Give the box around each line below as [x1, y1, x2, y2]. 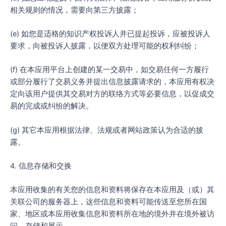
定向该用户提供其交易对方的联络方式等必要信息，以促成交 [10, 89, 214, 99]
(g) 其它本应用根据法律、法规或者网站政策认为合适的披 [10, 125, 203, 135]
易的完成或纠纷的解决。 [10, 101, 93, 111]
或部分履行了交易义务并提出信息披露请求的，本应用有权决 [10, 77, 214, 87]
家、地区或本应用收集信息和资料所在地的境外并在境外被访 [10, 209, 214, 219]
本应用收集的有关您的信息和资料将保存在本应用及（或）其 [10, 185, 214, 195]
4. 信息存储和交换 [10, 161, 72, 171]
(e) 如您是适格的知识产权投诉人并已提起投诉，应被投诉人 [10, 29, 210, 39]
